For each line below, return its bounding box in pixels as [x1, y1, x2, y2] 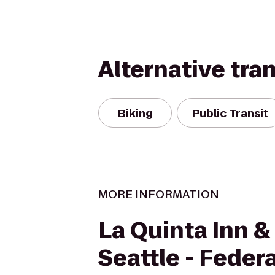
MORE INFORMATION [98, 187, 219, 202]
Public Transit [192, 105, 268, 121]
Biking [117, 105, 153, 121]
